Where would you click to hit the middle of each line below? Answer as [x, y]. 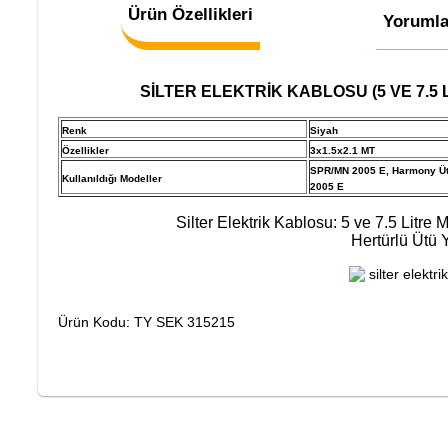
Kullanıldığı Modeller [112, 179]
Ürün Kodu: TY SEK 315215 [146, 322]
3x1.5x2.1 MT [342, 151]
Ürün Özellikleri [191, 15]
